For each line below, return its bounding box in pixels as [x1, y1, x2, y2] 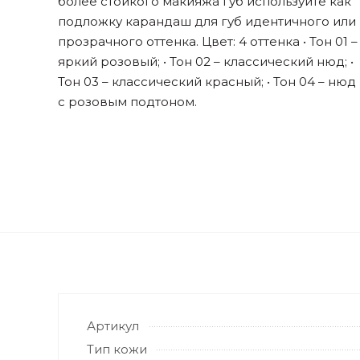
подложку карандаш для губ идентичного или [58, 14, 356, 29]
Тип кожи [87, 342, 147, 357]
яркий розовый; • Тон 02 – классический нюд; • [58, 54, 354, 69]
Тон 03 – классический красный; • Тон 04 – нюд [58, 74, 356, 89]
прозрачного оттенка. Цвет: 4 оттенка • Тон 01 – [58, 34, 358, 49]
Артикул [87, 318, 139, 333]
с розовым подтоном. [58, 94, 197, 109]
